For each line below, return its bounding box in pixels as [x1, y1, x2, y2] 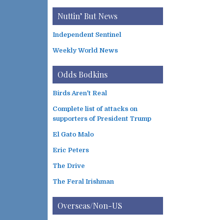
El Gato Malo [53, 131, 94, 138]
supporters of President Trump [53, 115, 151, 122]
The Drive [53, 162, 85, 169]
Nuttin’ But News [57, 11, 117, 21]
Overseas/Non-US [57, 200, 122, 211]
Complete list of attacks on [53, 105, 137, 112]
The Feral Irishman [53, 178, 114, 185]
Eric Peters [53, 146, 89, 154]
